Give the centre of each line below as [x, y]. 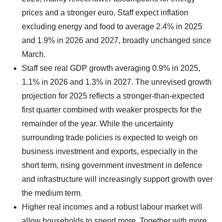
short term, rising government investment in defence [112, 165]
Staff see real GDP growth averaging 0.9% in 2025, [111, 68]
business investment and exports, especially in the [110, 151]
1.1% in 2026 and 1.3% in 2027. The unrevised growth [117, 82]
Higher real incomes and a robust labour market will [112, 207]
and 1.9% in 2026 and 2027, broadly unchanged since [116, 40]
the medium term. [52, 193]
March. [34, 54]
